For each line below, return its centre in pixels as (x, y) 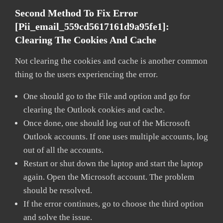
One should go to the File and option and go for (107, 96)
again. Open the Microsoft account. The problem (109, 177)
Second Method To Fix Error (76, 13)
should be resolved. (58, 190)
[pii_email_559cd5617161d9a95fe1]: (92, 26)
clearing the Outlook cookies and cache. (94, 110)
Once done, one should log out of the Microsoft (107, 123)
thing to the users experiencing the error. (86, 74)
